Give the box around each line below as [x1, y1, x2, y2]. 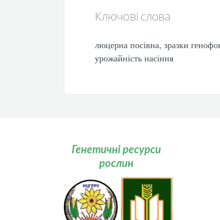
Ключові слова [95, 7, 171, 24]
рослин [99, 158, 134, 169]
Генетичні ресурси [71, 144, 161, 155]
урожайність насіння [95, 52, 174, 64]
